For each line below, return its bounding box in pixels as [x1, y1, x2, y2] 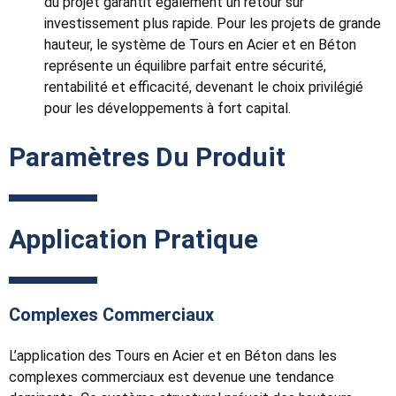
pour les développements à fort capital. [44, 100, 291, 118]
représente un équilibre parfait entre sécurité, [44, 57, 326, 75]
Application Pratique [9, 224, 258, 255]
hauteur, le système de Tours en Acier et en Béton [44, 36, 356, 54]
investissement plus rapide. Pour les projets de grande [44, 15, 381, 33]
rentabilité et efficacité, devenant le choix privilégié [44, 79, 363, 96]
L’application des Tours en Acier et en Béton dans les [9, 347, 337, 365]
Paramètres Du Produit [9, 141, 286, 173]
